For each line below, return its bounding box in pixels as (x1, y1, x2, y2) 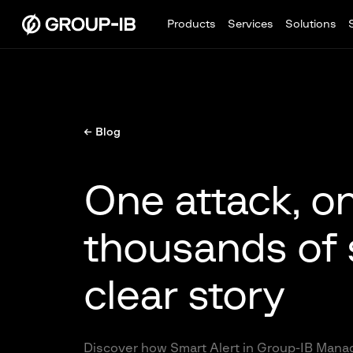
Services (228, 19, 273, 30)
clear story (83, 276, 284, 317)
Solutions (285, 19, 336, 30)
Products (167, 19, 215, 30)
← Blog (83, 127, 121, 138)
